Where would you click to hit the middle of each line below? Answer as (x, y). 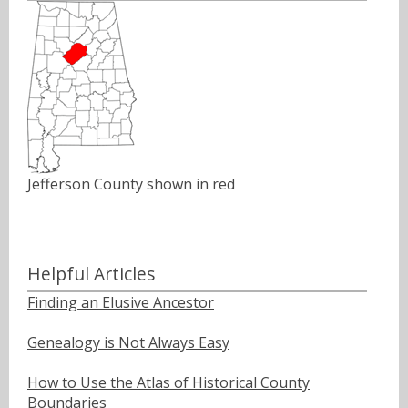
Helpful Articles (91, 273)
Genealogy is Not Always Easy (128, 342)
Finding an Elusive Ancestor (121, 302)
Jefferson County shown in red (131, 184)
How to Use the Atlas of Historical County (168, 382)
